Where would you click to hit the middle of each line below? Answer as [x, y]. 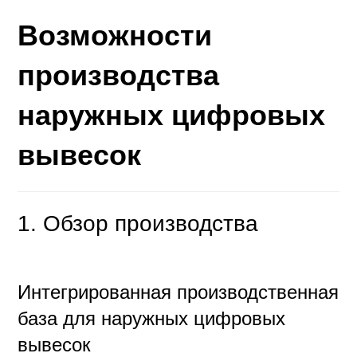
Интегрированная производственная [178, 292]
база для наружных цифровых [152, 319]
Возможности [115, 36]
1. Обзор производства [138, 224]
